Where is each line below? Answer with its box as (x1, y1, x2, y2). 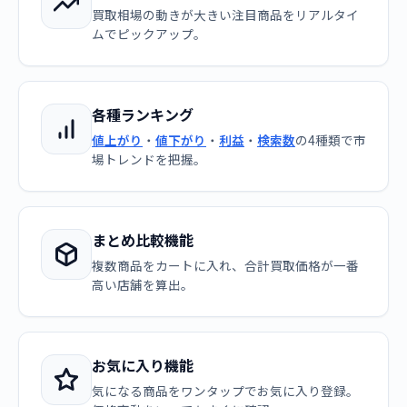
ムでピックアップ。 (92, 25, 206, 43)
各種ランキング (92, 104, 194, 125)
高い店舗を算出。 (92, 275, 194, 293)
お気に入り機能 (92, 354, 194, 376)
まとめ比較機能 (92, 229, 194, 251)
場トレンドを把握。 (92, 150, 206, 168)
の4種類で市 (295, 131, 366, 149)
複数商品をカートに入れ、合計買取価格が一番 (92, 256, 359, 274)
